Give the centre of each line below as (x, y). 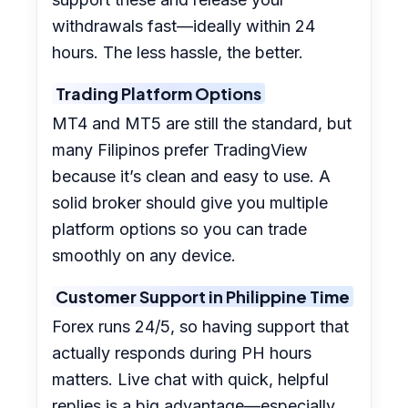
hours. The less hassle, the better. (178, 53)
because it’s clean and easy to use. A (192, 177)
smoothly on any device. (144, 256)
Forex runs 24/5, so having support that (201, 327)
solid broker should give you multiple (190, 203)
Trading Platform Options (159, 94)
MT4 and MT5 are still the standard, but (202, 124)
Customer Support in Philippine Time (203, 297)
